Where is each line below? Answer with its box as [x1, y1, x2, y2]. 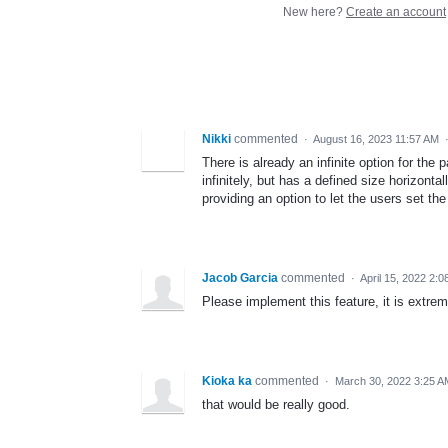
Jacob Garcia [202, 270, 278, 285]
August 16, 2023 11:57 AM [313, 132, 439, 145]
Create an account [346, 4, 446, 19]
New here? [283, 4, 346, 19]
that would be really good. [202, 396, 350, 412]
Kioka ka [202, 373, 252, 388]
